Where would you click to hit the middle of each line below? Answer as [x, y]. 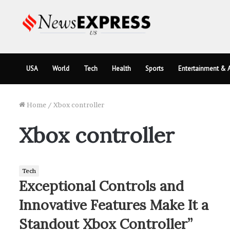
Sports [155, 68]
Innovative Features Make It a [114, 205]
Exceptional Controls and [101, 186]
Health [121, 68]
